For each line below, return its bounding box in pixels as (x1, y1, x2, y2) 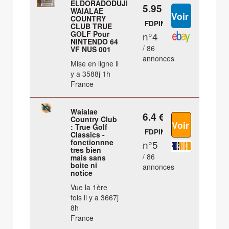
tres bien (71, 145, 102, 155)
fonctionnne (71, 137, 114, 148)
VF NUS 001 (71, 44, 111, 55)
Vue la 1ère (71, 182, 108, 193)
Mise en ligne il (71, 58, 119, 69)
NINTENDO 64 (71, 36, 119, 47)
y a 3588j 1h (71, 68, 111, 79)
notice (71, 168, 93, 178)
